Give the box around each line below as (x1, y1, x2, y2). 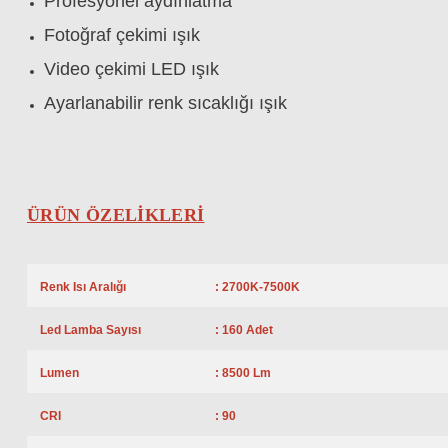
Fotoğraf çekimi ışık (44, 25, 200, 45)
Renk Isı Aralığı (40, 280, 126, 294)
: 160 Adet (215, 323, 273, 337)
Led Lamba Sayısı (40, 323, 141, 337)
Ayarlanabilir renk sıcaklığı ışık (44, 93, 287, 113)
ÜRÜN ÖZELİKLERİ (27, 205, 205, 225)
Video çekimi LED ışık (44, 59, 219, 79)
